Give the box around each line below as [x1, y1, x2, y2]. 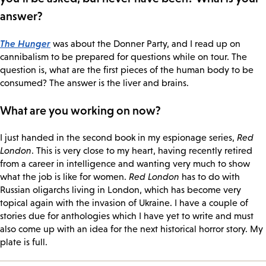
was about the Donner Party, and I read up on [50, 39, 240, 49]
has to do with [179, 172, 240, 182]
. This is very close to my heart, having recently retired [31, 145, 252, 156]
